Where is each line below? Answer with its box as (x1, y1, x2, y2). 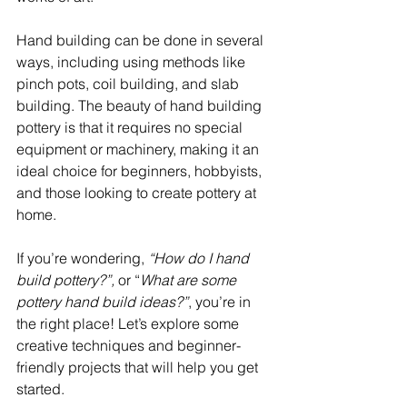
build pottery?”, (16, 271, 114, 290)
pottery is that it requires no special (16, 118, 246, 137)
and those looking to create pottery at (16, 184, 260, 203)
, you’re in (188, 293, 254, 312)
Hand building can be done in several (16, 31, 267, 50)
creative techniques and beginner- (16, 336, 241, 355)
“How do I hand (148, 249, 253, 268)
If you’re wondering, (16, 249, 148, 268)
